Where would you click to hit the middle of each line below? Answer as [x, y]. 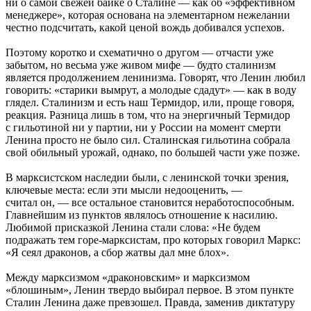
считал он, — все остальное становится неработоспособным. [150, 203]
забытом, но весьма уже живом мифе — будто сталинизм [141, 65]
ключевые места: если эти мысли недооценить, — [124, 190]
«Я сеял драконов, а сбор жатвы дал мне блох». [117, 253]
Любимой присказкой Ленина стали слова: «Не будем [133, 228]
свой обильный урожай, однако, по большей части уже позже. [153, 153]
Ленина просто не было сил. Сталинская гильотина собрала [148, 140]
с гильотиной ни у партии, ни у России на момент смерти [143, 128]
